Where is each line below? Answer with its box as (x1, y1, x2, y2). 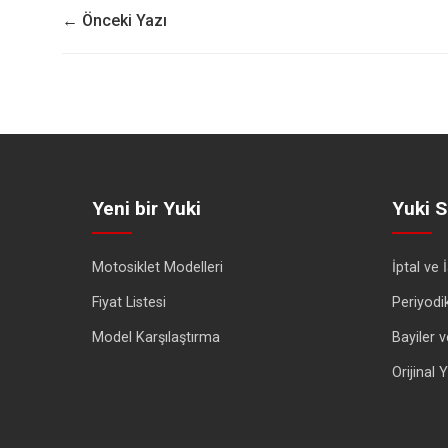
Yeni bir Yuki (92, 197, 201, 220)
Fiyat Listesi (92, 294, 166, 311)
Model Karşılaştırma (92, 329, 220, 346)
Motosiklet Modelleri (92, 259, 223, 276)
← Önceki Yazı (62, 11, 167, 30)
